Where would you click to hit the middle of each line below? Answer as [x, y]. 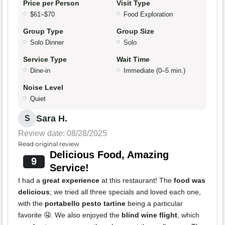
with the [31, 204]
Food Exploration [148, 15]
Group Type [43, 31]
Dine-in [40, 71]
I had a [30, 181]
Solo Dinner [47, 43]
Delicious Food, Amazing [109, 155]
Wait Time [133, 60]
